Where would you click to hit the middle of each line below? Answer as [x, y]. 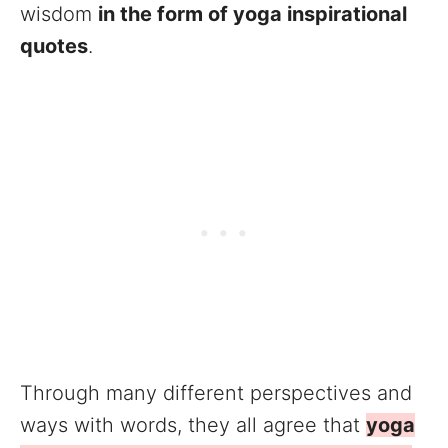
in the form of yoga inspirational [252, 14]
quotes [54, 46]
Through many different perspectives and [216, 393]
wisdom [59, 14]
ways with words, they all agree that [193, 425]
